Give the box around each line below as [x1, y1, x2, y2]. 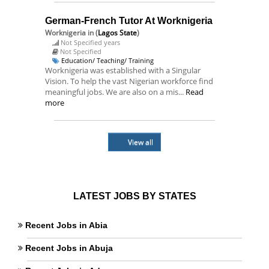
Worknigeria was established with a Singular [45, 65, 201, 76]
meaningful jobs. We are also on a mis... [45, 86, 186, 97]
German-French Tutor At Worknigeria [45, 16, 213, 26]
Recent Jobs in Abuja [25, 243, 113, 253]
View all [128, 137, 153, 147]
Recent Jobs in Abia [25, 220, 107, 230]
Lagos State [98, 28, 137, 38]
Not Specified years [61, 38, 120, 47]
